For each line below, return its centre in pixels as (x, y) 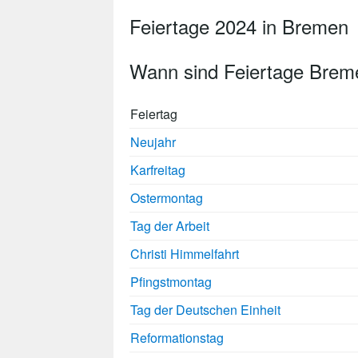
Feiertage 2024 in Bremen (239, 26)
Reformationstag (177, 338)
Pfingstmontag (171, 282)
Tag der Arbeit (170, 226)
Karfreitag (158, 170)
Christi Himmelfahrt (185, 254)
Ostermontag (167, 198)
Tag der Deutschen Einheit (205, 310)
